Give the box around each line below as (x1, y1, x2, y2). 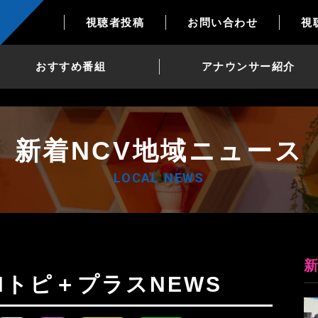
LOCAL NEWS (113, 170, 204, 185)
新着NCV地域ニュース (14, 136, 304, 165)
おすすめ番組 (35, 60, 106, 72)
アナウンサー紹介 (201, 60, 295, 72)
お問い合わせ (187, 16, 258, 28)
